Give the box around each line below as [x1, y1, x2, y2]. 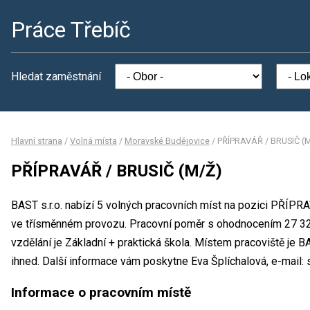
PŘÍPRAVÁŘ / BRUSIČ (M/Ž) [11, 161, 222, 181]
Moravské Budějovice [125, 136, 210, 146]
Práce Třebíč [11, 17, 131, 43]
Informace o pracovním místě [11, 284, 191, 300]
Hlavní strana [11, 136, 62, 146]
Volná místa [70, 136, 117, 146]
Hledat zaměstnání [11, 70, 101, 83]
